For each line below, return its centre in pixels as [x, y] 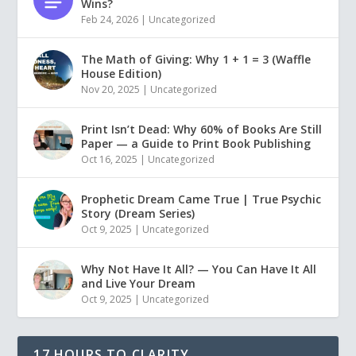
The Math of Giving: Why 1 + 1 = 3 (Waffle [196, 59]
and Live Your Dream [139, 283]
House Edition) [122, 73]
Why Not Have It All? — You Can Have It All [199, 269]
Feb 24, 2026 [110, 19]
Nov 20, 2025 [111, 89]
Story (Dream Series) [138, 213]
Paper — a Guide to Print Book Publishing [196, 143]
